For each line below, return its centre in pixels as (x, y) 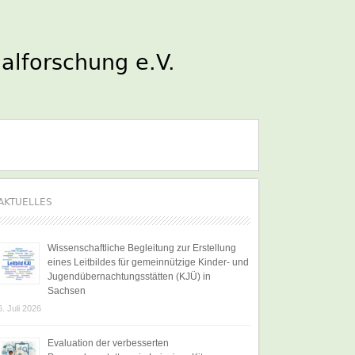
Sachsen (67, 291)
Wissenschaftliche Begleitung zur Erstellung (142, 248)
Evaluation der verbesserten (108, 343)
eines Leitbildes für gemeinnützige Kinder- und (148, 262)
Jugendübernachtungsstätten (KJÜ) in (129, 277)
